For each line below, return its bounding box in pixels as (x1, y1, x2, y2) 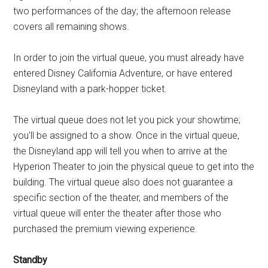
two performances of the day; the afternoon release (13, 5, 232, 17)
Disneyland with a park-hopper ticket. (13, 83, 167, 95)
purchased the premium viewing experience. (13, 223, 198, 234)
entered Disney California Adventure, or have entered (13, 67, 233, 79)
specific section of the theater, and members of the (13, 191, 229, 203)
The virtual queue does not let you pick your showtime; (13, 114, 241, 126)
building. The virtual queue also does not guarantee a (13, 176, 233, 188)
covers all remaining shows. (13, 20, 130, 32)
